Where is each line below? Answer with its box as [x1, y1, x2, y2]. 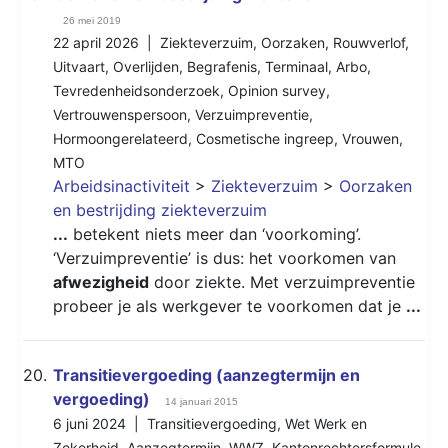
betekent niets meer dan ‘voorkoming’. [68, 223, 361, 244]
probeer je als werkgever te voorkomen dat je [53, 295, 406, 316]
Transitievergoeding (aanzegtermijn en [53, 364, 360, 385]
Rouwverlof [333, 33, 405, 51]
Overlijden [113, 57, 179, 75]
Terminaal [265, 57, 328, 75]
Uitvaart [53, 57, 105, 75]
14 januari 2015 [165, 395, 238, 407]
